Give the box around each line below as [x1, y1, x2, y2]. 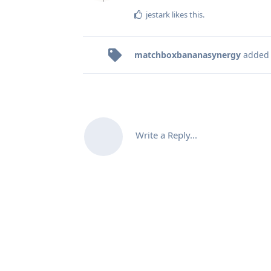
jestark [146, 8, 170, 20]
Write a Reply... [135, 128, 197, 141]
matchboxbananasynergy [134, 48, 241, 60]
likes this [170, 8, 203, 20]
